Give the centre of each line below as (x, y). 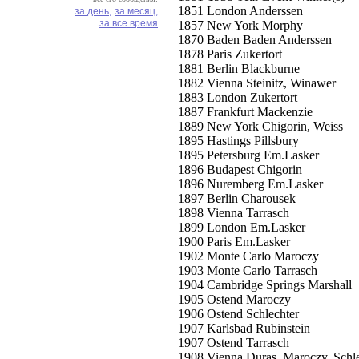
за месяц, (136, 11)
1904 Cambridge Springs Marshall (265, 285)
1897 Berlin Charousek (237, 198)
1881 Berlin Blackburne (239, 69)
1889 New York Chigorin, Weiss (260, 126)
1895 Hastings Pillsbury (238, 141)
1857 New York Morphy (240, 25)
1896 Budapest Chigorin (240, 169)
